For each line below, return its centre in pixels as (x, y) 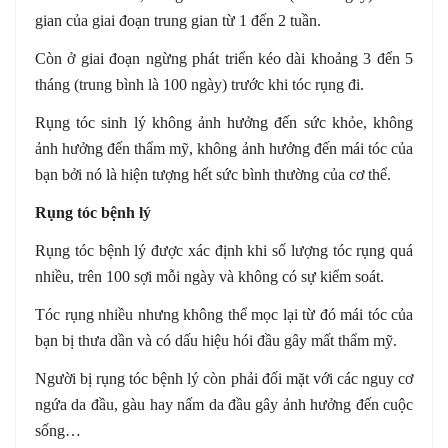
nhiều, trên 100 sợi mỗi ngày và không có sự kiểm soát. (209, 276)
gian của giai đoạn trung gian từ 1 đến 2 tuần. (178, 20)
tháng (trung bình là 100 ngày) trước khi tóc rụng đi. (199, 84)
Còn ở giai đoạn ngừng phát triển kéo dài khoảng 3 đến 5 (224, 58)
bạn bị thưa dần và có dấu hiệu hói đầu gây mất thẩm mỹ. (216, 340)
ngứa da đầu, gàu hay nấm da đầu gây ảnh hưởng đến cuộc (224, 404)
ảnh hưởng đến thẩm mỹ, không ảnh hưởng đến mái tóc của (224, 148)
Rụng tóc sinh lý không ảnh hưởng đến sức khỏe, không (224, 122)
